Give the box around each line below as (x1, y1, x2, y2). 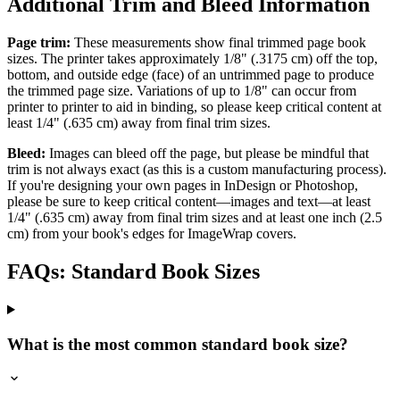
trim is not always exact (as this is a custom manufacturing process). (7, 162, 387, 178)
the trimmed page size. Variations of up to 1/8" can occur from (7, 83, 356, 99)
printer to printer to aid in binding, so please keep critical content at (7, 99, 381, 115)
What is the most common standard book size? (7, 334, 348, 354)
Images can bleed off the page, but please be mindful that (46, 146, 369, 162)
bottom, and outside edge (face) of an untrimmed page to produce (7, 67, 374, 83)
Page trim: (7, 35, 71, 51)
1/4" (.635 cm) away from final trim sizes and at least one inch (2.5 (7, 210, 382, 226)
